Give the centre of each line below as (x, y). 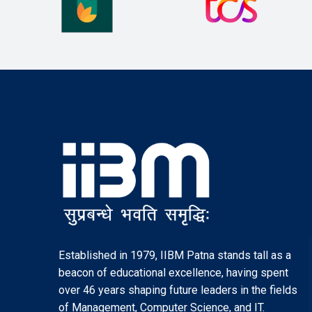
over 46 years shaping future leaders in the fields (178, 290)
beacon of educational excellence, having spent (173, 273)
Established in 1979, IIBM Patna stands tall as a (175, 256)
